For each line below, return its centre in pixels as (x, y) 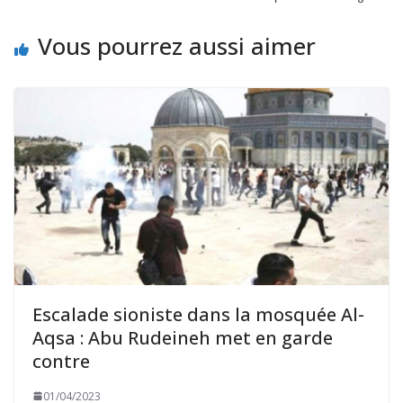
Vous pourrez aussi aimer (177, 46)
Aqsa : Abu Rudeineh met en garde (183, 337)
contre (61, 361)
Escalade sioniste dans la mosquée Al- (198, 314)
